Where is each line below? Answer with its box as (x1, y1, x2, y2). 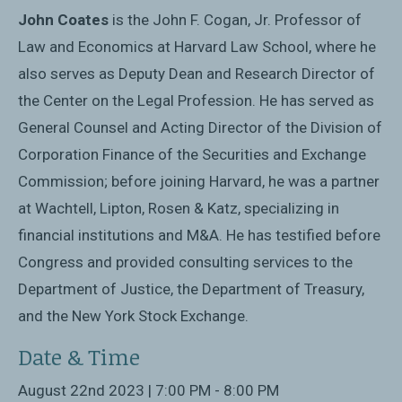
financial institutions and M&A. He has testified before (18, 225, 380, 244)
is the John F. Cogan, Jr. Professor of (109, 10, 362, 29)
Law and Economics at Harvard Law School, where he (18, 37, 376, 56)
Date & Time (18, 341, 140, 371)
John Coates (18, 10, 109, 29)
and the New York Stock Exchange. (18, 306, 249, 325)
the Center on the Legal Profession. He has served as (18, 91, 374, 109)
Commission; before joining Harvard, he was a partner (18, 171, 380, 190)
